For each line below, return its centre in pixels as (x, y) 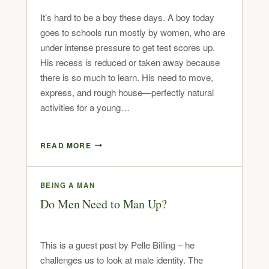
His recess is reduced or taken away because (130, 62)
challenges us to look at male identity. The (122, 259)
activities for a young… (85, 107)
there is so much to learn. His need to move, (127, 77)
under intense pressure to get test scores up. (128, 47)
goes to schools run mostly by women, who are (133, 32)
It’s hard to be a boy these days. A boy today (127, 17)
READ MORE (66, 145)
